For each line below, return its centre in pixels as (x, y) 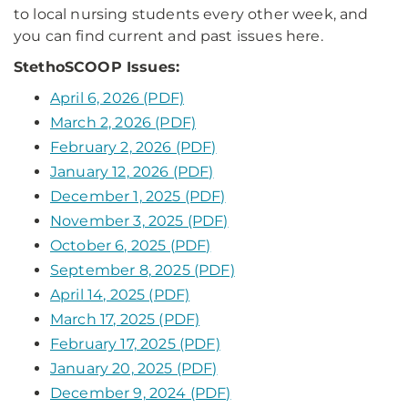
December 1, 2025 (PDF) (138, 196)
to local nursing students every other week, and (191, 14)
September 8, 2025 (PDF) (143, 270)
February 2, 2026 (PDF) (133, 147)
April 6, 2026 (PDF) (117, 98)
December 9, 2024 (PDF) (141, 393)
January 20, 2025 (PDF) (134, 368)
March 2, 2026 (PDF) (123, 122)
